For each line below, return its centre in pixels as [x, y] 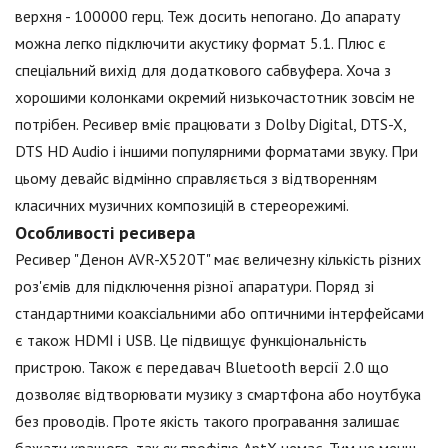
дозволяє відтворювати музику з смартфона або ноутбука [218, 393]
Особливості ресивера [105, 232]
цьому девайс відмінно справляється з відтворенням [196, 177]
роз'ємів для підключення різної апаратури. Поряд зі [194, 285]
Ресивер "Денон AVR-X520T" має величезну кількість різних [218, 258]
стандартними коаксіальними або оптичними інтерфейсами [219, 312]
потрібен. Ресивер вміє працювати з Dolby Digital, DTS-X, [210, 123]
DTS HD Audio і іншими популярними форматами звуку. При [216, 150]
